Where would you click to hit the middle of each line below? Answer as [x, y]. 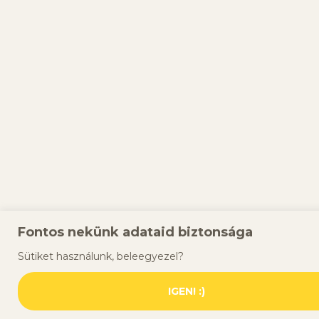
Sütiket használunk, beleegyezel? [102, 256]
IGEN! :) [187, 291]
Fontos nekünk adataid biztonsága [135, 232]
